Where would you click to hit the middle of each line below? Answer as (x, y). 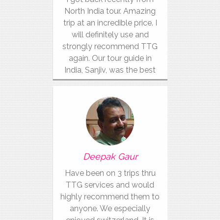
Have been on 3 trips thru (110, 173)
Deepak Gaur (110, 156)
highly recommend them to (110, 197)
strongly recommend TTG (110, 46)
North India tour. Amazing (110, 11)
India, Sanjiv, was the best (110, 70)
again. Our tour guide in (110, 58)
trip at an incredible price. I (110, 23)
